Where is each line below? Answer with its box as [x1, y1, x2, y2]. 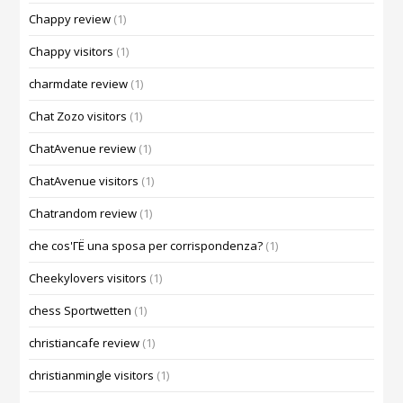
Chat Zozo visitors [29, 108, 128, 125]
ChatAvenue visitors [29, 173, 139, 190]
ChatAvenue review [29, 140, 137, 157]
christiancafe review [29, 335, 140, 352]
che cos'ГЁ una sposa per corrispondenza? [29, 237, 264, 255]
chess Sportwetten [29, 302, 132, 319]
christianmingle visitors [29, 367, 155, 384]
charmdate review [29, 76, 129, 93]
